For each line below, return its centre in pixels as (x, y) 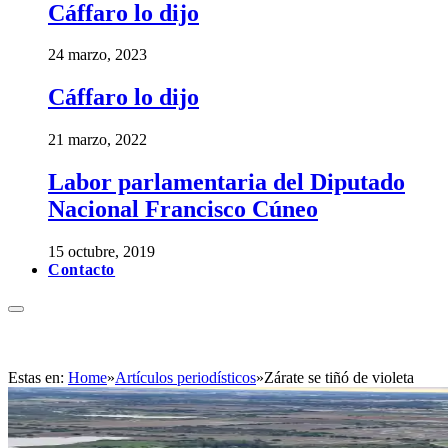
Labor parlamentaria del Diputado (226, 182)
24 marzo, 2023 (97, 55)
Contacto (82, 270)
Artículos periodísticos (185, 378)
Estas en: (38, 378)
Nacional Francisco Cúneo (183, 209)
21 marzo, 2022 (97, 140)
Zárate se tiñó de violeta (339, 378)
